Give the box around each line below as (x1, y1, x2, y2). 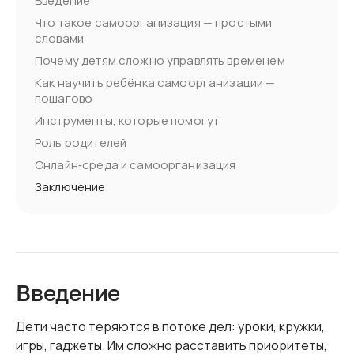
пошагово (35, 90, 93, 107)
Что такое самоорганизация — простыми (35, 14, 273, 31)
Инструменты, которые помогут (35, 112, 220, 129)
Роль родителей (35, 134, 127, 151)
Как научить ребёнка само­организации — (35, 74, 276, 91)
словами (35, 30, 85, 47)
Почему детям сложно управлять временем (35, 52, 285, 69)
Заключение (35, 179, 106, 195)
